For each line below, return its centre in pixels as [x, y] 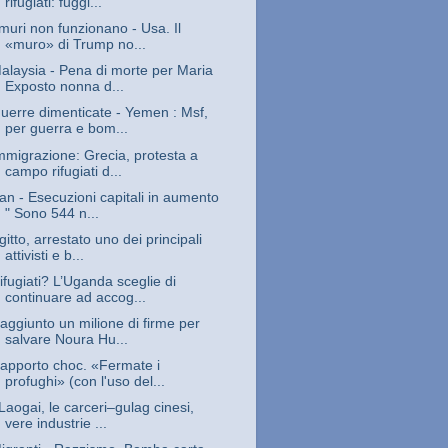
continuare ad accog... [75, 297]
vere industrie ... [55, 424]
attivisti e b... [44, 255]
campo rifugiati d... [63, 171]
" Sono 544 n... [51, 213]
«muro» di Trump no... [75, 45]
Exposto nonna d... [64, 87]
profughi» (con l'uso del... [84, 382]
